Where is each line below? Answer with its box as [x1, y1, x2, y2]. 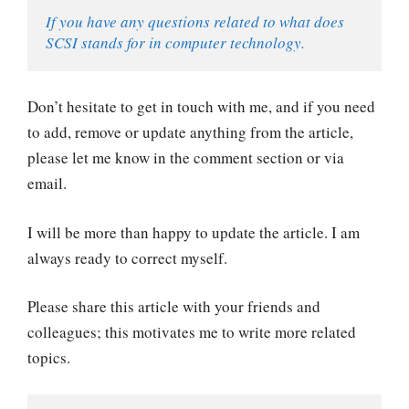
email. [27, 173, 67, 194]
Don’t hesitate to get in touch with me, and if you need [27, 96, 375, 118]
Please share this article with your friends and [27, 296, 320, 318]
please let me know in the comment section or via [27, 147, 344, 169]
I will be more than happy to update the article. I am [27, 221, 360, 243]
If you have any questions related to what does [46, 10, 344, 32]
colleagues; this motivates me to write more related [27, 321, 356, 343]
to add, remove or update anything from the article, [27, 121, 353, 143]
